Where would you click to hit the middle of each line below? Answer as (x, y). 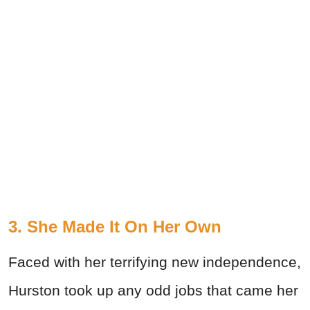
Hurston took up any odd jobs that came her (153, 290)
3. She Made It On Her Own (115, 226)
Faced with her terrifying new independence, (155, 262)
